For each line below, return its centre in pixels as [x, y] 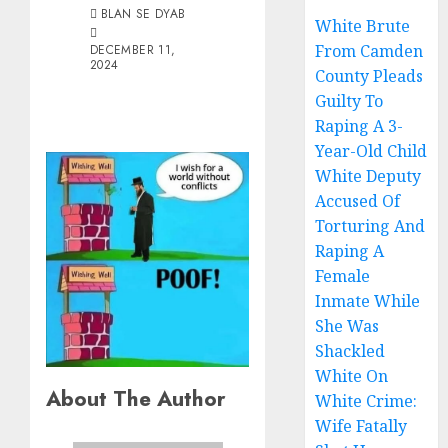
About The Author [136, 398]
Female [343, 276]
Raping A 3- [359, 126]
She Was [347, 326]
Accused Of [358, 201]
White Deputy [368, 176]
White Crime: [366, 401]
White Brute [363, 26]
